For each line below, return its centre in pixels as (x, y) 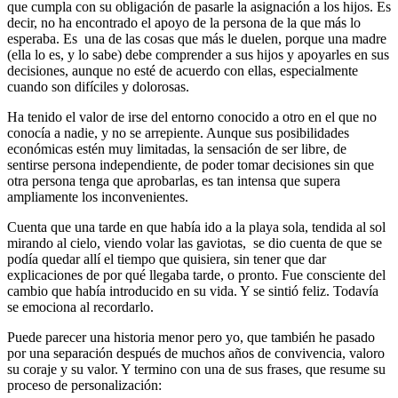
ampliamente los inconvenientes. (98, 196)
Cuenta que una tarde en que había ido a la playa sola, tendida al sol (196, 227)
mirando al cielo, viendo (76, 243)
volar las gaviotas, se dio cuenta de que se (264, 243)
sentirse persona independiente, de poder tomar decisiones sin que (191, 164)
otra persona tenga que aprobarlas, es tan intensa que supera (174, 180)
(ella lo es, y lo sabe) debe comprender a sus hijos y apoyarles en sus (198, 54)
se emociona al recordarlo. (80, 306)
